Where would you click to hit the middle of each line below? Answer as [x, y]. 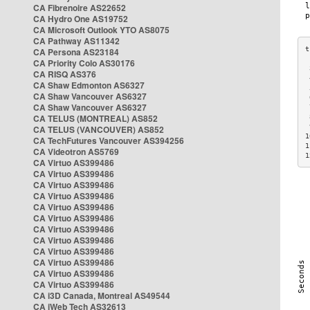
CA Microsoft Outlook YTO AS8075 [101, 30]
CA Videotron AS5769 [76, 152]
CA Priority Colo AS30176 [84, 63]
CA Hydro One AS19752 [81, 19]
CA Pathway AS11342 [76, 41]
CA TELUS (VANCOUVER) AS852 [99, 129]
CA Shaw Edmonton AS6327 [89, 85]
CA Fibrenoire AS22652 [80, 8]
